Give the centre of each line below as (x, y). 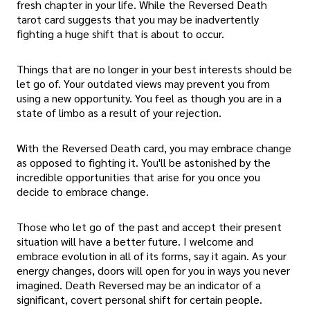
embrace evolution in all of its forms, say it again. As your (152, 256)
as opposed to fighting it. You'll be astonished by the (144, 163)
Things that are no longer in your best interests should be (154, 69)
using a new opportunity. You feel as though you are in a (149, 98)
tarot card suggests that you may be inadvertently (138, 19)
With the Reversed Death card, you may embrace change (154, 148)
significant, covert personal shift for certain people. (139, 300)
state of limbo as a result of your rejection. (119, 112)
